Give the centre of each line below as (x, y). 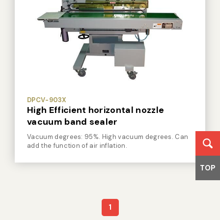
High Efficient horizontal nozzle (96, 110)
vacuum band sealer (72, 122)
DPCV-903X (47, 100)
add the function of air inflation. (77, 146)
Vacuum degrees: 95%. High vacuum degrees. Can (108, 137)
